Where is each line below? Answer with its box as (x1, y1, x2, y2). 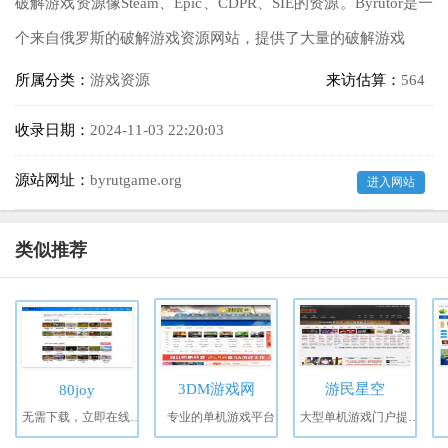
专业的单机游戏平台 (167, 409, 275, 424)
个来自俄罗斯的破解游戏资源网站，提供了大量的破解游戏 (15, 29, 405, 46)
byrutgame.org (90, 171, 182, 188)
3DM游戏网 (177, 380, 255, 397)
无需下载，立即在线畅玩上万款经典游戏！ (130, 409, 142, 424)
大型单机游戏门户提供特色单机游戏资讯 (408, 409, 420, 424)
